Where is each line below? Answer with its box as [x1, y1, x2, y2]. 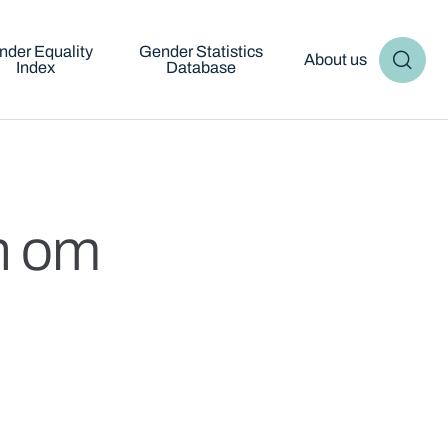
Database [165, 59, 236, 76]
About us [303, 51, 367, 68]
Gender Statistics [138, 43, 263, 60]
